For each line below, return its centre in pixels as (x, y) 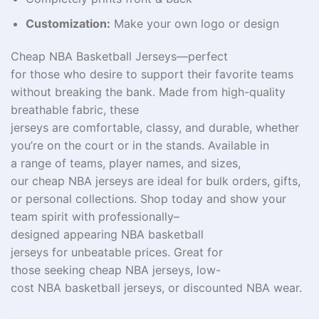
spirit (55, 216)
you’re (29, 145)
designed (35, 234)
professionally (136, 216)
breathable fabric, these (75, 109)
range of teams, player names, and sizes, (131, 163)
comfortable (106, 127)
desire (106, 74)
